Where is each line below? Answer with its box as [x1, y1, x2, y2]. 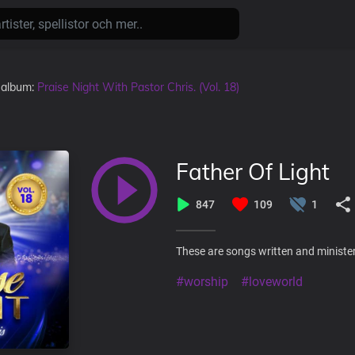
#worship [176, 274, 228, 289]
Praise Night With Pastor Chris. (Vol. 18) [37, 79, 239, 94]
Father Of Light [176, 158, 330, 185]
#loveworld [241, 274, 303, 289]
